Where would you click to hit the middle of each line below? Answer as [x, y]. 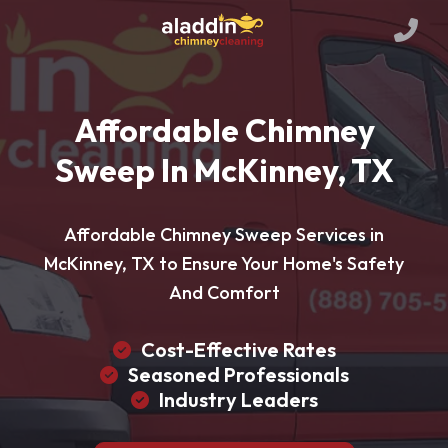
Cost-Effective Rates [238, 349]
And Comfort [224, 292]
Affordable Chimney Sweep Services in [224, 234]
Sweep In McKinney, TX [224, 170]
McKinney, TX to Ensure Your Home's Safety [224, 263]
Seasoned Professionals [238, 374]
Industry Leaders [238, 399]
